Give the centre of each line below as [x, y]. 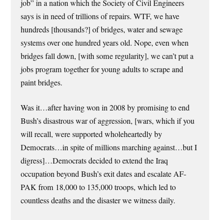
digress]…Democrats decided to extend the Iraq [95, 160]
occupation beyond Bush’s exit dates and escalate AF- [104, 174]
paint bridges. [42, 82]
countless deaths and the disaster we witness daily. [98, 200]
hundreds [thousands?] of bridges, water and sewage [102, 29]
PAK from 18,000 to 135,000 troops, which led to [98, 187]
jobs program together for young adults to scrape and [102, 69]
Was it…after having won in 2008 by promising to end [105, 107]
